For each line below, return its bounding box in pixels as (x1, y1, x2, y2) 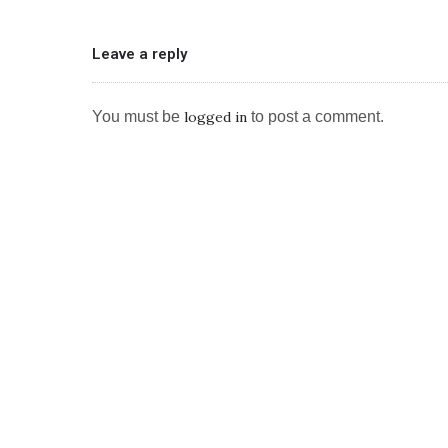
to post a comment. (247, 108, 384, 126)
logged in (184, 108, 247, 127)
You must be (92, 108, 184, 126)
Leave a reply (92, 45, 187, 64)
